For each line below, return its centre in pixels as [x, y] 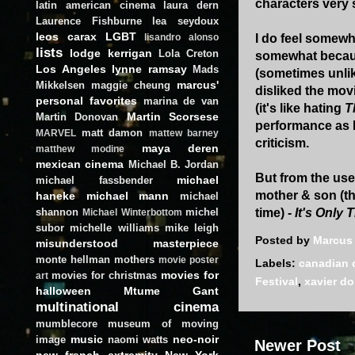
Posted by [284, 240]
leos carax [66, 36]
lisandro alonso [181, 37]
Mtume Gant [171, 290]
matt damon [112, 132]
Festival [277, 282]
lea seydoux [186, 21]
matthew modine [80, 149]
